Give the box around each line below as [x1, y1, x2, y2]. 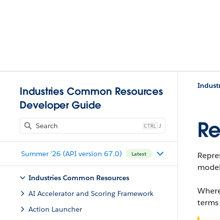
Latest [131, 150, 146, 157]
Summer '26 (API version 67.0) [21, 149, 122, 158]
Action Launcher [28, 205, 82, 214]
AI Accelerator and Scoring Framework [28, 189, 153, 198]
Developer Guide [20, 99, 101, 111]
